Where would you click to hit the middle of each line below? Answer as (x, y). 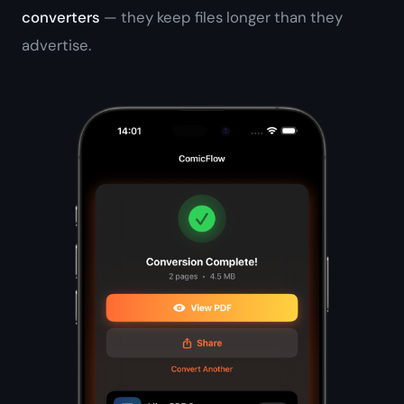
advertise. (56, 45)
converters (61, 17)
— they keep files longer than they (221, 17)
